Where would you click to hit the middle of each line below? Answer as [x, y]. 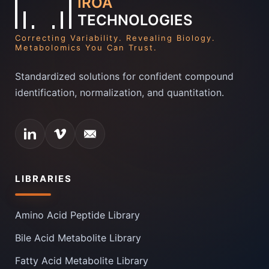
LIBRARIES [44, 178]
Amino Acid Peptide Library [77, 215]
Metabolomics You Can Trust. [86, 47]
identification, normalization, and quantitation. [119, 92]
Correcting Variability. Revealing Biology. [115, 38]
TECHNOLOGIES [135, 20]
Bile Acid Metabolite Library [78, 237]
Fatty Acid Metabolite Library [82, 260]
